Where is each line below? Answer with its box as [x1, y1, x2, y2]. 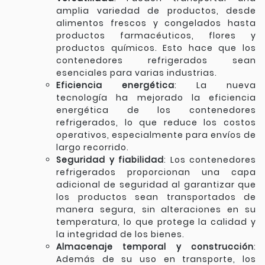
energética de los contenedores [56, 104, 256, 116]
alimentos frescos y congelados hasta [56, 17, 256, 29]
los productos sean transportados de [56, 191, 256, 203]
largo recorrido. [56, 141, 129, 153]
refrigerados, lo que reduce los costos [56, 117, 256, 128]
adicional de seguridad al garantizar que [56, 179, 256, 190]
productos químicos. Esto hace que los [56, 42, 256, 54]
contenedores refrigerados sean [56, 54, 256, 66]
